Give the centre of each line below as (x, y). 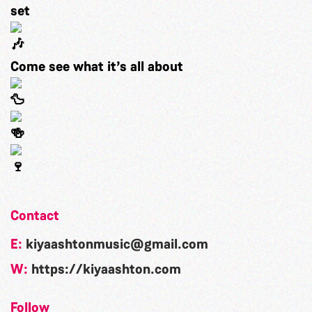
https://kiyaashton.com (106, 269)
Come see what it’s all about (97, 67)
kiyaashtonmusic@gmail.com (117, 244)
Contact (35, 216)
